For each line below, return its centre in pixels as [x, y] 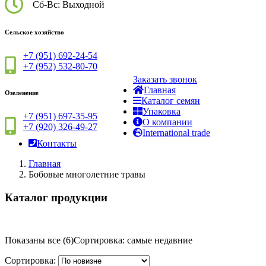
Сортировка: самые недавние [133, 240]
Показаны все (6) [39, 240]
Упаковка [161, 111]
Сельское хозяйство [34, 32]
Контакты [57, 143]
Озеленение [22, 92]
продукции [78, 197]
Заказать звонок [165, 79]
